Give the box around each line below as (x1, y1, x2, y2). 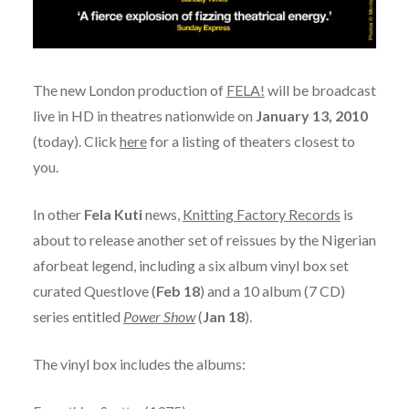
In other (32, 204, 84, 223)
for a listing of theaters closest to (146, 131, 355, 150)
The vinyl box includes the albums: (32, 354, 246, 372)
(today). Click (32, 131, 120, 150)
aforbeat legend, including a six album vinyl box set (32, 256, 349, 274)
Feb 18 (155, 281, 200, 299)
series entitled (32, 307, 123, 325)
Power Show (122, 307, 195, 325)
